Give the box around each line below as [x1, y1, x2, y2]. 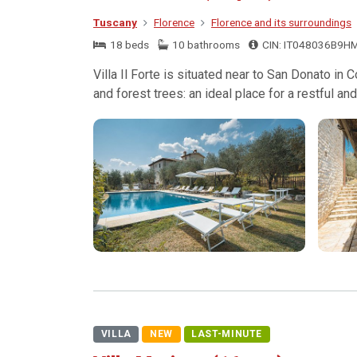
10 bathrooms [170, 37, 241, 51]
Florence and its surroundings [211, 15, 351, 29]
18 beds [107, 37, 149, 51]
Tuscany [93, 15, 137, 29]
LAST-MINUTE [191, 328, 263, 340]
